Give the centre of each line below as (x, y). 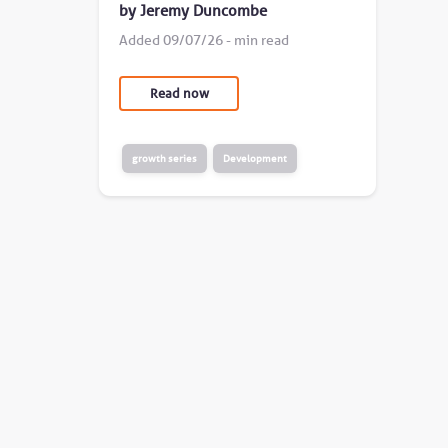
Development (255, 159)
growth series (165, 159)
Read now (179, 93)
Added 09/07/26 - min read (204, 40)
